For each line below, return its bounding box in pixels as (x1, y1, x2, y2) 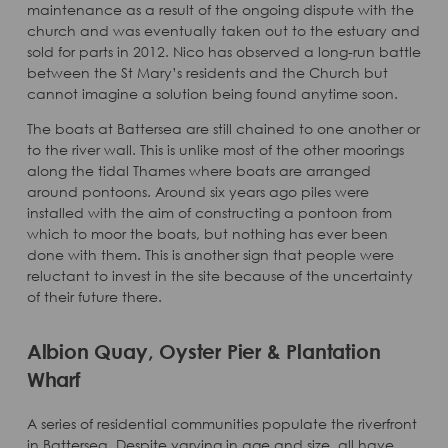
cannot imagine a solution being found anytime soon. (26, 85, 398, 102)
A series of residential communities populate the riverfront (26, 415, 417, 432)
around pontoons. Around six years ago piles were (26, 183, 369, 200)
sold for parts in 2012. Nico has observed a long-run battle (26, 43, 421, 60)
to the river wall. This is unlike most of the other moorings (26, 141, 404, 158)
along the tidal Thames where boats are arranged (26, 162, 371, 179)
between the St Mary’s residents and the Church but (26, 64, 388, 81)
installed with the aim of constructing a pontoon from (26, 204, 392, 221)
